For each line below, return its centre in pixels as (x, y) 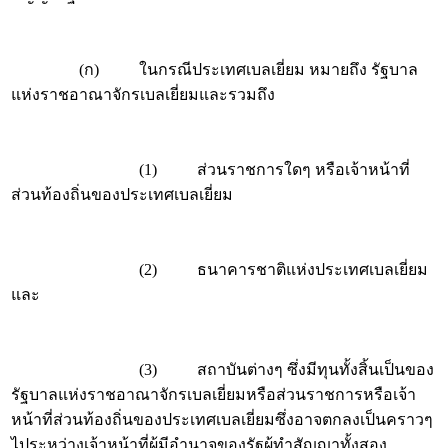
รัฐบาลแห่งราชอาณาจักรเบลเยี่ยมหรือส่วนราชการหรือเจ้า (213, 394)
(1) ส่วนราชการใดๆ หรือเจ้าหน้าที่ (210, 169)
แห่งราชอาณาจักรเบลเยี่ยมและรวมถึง (143, 94)
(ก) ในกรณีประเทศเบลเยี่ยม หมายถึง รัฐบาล (214, 69)
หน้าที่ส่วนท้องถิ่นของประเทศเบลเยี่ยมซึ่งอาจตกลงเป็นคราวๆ (222, 419)
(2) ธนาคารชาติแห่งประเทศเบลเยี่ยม (219, 269)
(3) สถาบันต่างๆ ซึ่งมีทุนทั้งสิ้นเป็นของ (222, 369)
